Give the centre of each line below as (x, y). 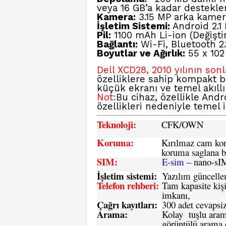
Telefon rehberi (126, 185)
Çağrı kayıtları (126, 205)
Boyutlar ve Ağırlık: (141, 53)
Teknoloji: (117, 124)
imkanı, (176, 195)
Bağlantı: (117, 44)
